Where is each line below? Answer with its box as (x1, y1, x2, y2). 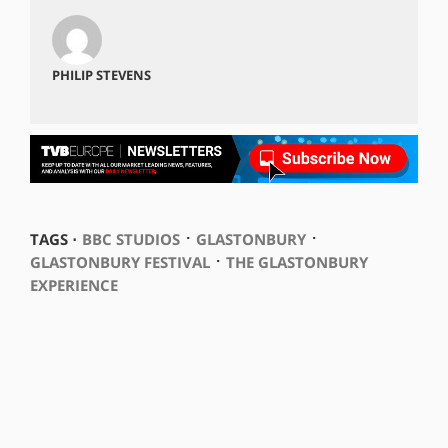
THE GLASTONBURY (225, 251, 368, 272)
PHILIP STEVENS (51, 65, 151, 84)
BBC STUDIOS (81, 228, 180, 249)
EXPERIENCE (29, 274, 118, 295)
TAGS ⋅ (29, 228, 77, 249)
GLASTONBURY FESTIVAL (29, 251, 210, 272)
